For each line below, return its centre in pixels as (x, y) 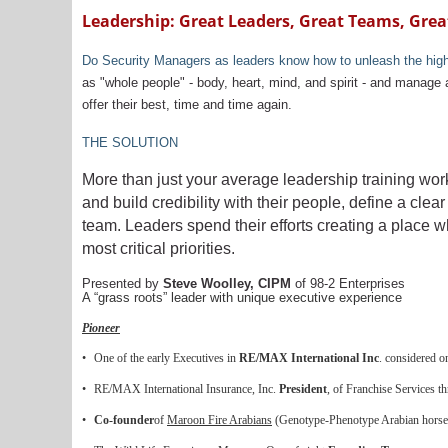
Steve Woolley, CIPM (227, 283)
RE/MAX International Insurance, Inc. (186, 389)
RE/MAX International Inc (309, 358)
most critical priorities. (158, 248)
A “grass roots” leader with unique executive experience (242, 297)
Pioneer (101, 328)
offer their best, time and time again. (187, 104)
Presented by (122, 283)
